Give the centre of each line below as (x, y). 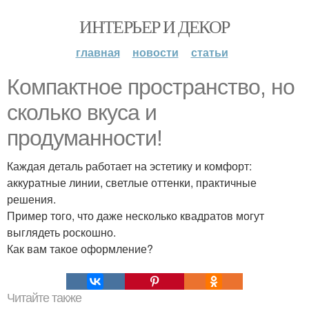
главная (98, 52)
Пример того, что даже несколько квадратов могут (136, 216)
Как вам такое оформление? (80, 249)
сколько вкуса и (82, 112)
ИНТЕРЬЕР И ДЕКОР (154, 26)
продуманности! (84, 138)
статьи (209, 52)
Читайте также (44, 298)
